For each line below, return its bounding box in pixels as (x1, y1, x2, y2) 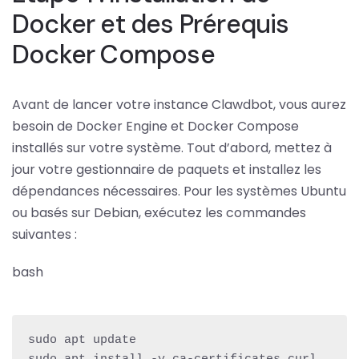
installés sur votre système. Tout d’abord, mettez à (12, 138, 332, 157)
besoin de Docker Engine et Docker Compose (12, 116, 299, 135)
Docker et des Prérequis (12, 6, 289, 41)
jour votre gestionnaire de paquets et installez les (12, 159, 321, 179)
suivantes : (12, 224, 77, 244)
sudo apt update (28, 333, 136, 347)
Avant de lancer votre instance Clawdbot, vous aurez (12, 95, 346, 114)
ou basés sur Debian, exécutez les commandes (12, 203, 306, 222)
